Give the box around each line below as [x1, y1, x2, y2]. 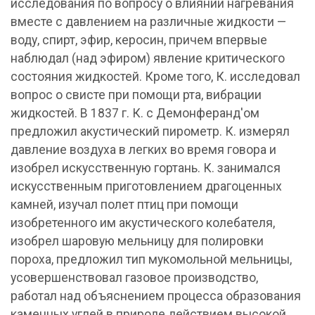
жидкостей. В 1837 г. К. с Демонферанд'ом [11, 106, 259, 120]
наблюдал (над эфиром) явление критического [11, 51, 285, 65]
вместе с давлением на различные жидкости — [11, 15, 286, 29]
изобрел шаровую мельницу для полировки [11, 234, 264, 248]
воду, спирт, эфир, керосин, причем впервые [11, 33, 267, 47]
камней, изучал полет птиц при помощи [11, 198, 238, 212]
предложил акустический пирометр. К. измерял [11, 124, 290, 139]
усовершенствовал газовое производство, [11, 271, 258, 285]
